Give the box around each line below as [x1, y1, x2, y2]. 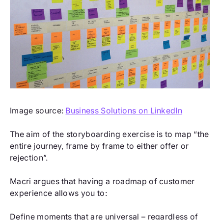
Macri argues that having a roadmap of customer [10, 176, 195, 187]
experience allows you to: [10, 188, 108, 198]
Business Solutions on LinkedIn [65, 106, 183, 116]
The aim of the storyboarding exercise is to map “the [10, 129, 209, 139]
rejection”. [10, 153, 48, 163]
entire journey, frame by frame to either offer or [10, 141, 189, 151]
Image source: [10, 106, 66, 116]
